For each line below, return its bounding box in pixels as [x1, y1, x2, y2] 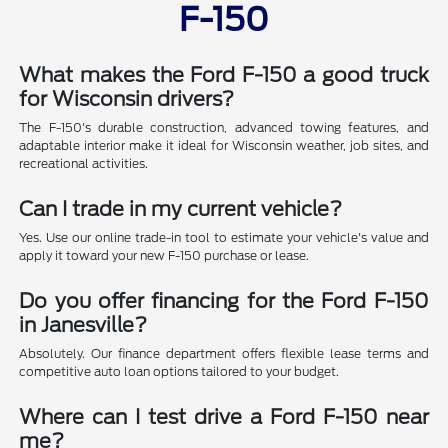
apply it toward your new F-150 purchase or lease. [19, 248, 310, 264]
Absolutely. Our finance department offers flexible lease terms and [19, 346, 429, 362]
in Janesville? [19, 313, 148, 338]
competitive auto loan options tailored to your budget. [19, 364, 340, 380]
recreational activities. [19, 156, 149, 172]
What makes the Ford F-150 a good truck [19, 63, 429, 88]
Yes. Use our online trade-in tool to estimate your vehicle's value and [19, 230, 429, 246]
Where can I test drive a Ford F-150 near [19, 405, 429, 430]
